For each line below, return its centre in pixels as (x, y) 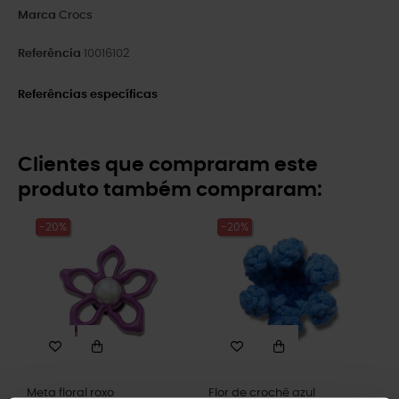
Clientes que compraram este (168, 165)
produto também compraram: (170, 190)
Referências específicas (88, 95)
